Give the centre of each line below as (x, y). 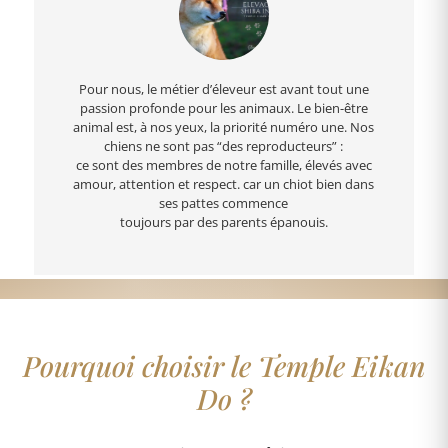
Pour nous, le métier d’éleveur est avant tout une (223, 89)
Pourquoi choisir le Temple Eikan (224, 366)
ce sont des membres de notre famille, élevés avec (223, 165)
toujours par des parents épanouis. (223, 222)
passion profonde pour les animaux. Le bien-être (223, 108)
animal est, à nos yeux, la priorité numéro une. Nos (224, 127)
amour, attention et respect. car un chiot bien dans (224, 184)
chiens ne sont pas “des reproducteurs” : (224, 146)
